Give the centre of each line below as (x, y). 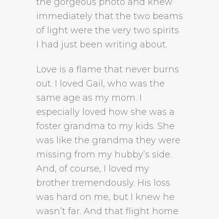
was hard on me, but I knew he (105, 197)
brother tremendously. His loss (103, 183)
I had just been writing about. (102, 44)
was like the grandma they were (108, 140)
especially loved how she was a (105, 112)
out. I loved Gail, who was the (100, 84)
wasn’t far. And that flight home (107, 211)
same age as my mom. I (89, 98)
